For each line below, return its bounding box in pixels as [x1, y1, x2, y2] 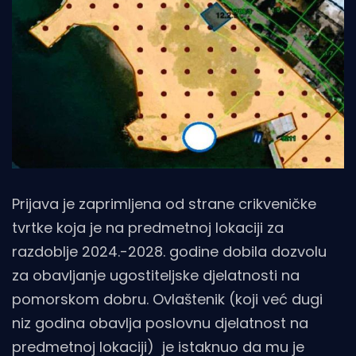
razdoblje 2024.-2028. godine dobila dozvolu [12, 242, 327, 262]
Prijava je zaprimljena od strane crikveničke [12, 194, 316, 215]
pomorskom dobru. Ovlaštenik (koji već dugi [12, 289, 323, 310]
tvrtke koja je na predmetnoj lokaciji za [12, 218, 284, 238]
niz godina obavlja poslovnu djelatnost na [12, 313, 308, 334]
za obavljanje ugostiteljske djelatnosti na [12, 265, 300, 286]
